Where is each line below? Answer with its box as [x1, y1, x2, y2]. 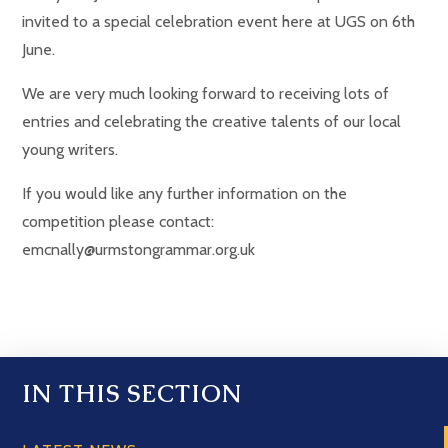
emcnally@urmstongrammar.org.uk [22, 239, 256, 259]
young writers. [22, 139, 119, 159]
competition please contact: [22, 211, 215, 231]
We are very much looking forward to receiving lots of [22, 83, 390, 103]
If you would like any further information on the [22, 183, 348, 203]
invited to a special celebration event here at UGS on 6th [22, 11, 416, 31]
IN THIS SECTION [22, 377, 243, 409]
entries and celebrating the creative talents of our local [22, 111, 402, 131]
